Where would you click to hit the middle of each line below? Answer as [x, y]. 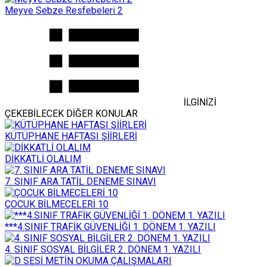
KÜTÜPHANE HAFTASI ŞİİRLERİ [71, 136]
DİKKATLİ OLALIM [43, 159]
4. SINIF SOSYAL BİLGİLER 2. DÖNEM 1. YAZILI [103, 249]
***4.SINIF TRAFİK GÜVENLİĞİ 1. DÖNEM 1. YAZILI [110, 226]
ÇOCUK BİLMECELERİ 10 [57, 204]
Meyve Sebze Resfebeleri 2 [64, 10]
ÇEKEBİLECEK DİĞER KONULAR [71, 113]
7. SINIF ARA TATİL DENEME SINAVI [80, 181]
